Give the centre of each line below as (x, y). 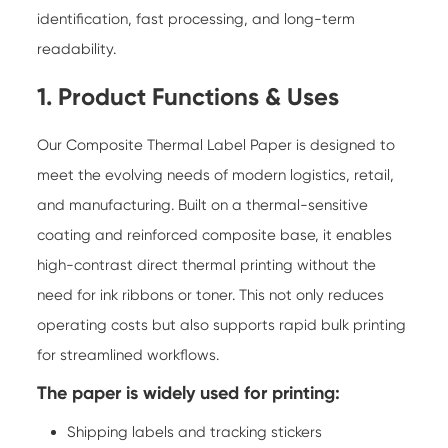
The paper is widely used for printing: (189, 392)
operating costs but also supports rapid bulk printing (222, 324)
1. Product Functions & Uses (188, 96)
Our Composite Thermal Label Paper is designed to (216, 144)
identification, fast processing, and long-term (196, 18)
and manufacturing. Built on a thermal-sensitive (203, 204)
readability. (77, 48)
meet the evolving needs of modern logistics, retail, (216, 174)
